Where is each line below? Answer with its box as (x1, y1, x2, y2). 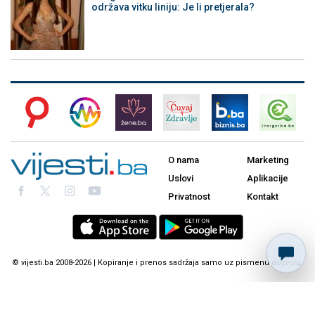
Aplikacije (247, 172, 288, 184)
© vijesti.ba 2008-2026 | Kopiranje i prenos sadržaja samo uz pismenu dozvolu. (12, 257, 303, 267)
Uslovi (168, 172, 193, 184)
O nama (168, 154, 199, 165)
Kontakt (247, 191, 278, 202)
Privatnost (168, 191, 210, 202)
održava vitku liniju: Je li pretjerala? (91, 1, 255, 13)
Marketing (247, 154, 289, 165)
